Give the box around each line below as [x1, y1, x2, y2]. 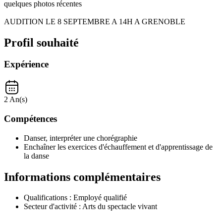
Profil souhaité [4, 36, 79, 49]
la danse [24, 151, 49, 160]
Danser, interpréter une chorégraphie [24, 133, 137, 142]
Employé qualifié [73, 193, 127, 202]
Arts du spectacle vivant [82, 202, 157, 211]
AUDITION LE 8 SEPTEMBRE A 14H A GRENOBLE [4, 17, 185, 26]
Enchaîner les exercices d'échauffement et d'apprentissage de [24, 142, 213, 151]
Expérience [4, 59, 49, 70]
